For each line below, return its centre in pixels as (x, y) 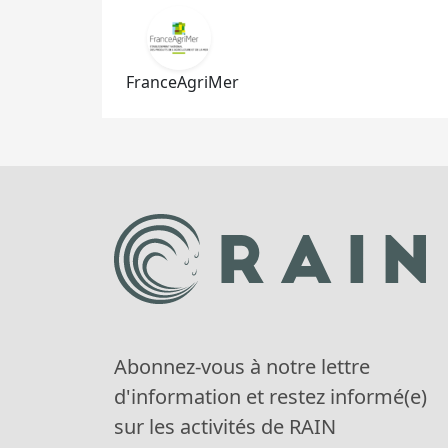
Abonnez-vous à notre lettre (242, 366)
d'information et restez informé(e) (270, 396)
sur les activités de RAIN (225, 426)
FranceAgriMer (182, 82)
